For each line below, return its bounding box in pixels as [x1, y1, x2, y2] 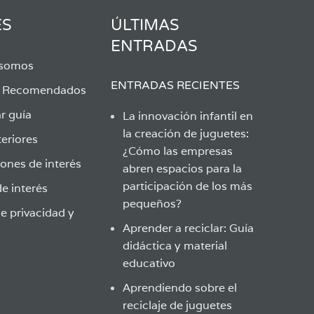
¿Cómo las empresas [122, 144, 233, 158]
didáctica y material [122, 238, 227, 253]
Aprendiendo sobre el [122, 280, 237, 295]
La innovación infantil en [122, 109, 253, 123]
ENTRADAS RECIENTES [110, 78, 240, 93]
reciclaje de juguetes [122, 298, 232, 313]
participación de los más [122, 179, 252, 193]
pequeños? [122, 196, 182, 211]
